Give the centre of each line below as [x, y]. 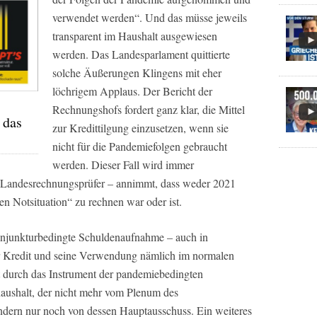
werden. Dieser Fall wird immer [123, 165]
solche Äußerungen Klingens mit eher [137, 73]
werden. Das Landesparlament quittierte [141, 54]
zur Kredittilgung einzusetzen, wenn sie [140, 128]
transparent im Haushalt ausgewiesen [135, 36]
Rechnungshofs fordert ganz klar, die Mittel [149, 109]
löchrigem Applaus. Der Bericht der [132, 91]
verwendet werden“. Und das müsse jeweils [150, 17]
